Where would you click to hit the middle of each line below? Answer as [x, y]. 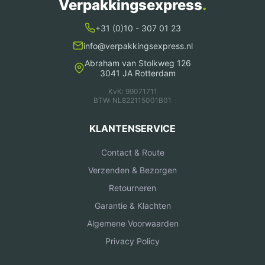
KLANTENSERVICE [132, 129]
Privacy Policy [132, 241]
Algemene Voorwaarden [132, 224]
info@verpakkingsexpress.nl [138, 46]
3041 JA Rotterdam [138, 73]
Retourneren [132, 188]
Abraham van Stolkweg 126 [138, 63]
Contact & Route [132, 153]
